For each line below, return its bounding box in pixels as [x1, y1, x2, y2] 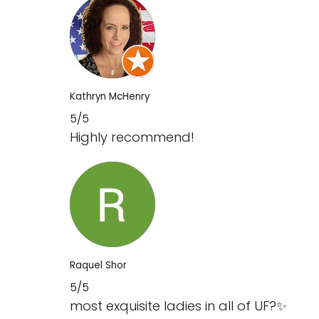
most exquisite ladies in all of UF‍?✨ [70, 296, 287, 315]
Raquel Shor [70, 258, 127, 272]
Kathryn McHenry [70, 89, 150, 103]
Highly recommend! [70, 127, 194, 146]
